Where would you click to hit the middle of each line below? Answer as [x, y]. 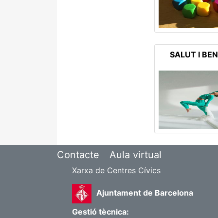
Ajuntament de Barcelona [145, 193]
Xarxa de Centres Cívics [116, 170]
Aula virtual [136, 155]
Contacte [78, 155]
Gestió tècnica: [100, 212]
